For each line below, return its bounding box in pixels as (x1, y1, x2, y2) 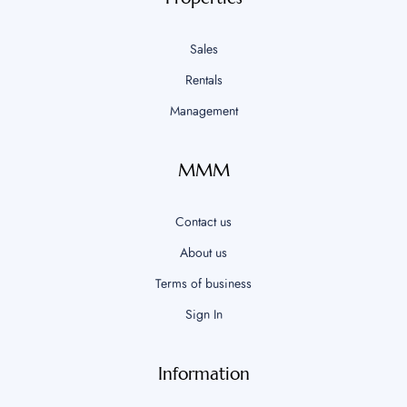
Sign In (184, 308, 223, 322)
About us (180, 246, 227, 260)
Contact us (175, 215, 232, 229)
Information (157, 362, 250, 385)
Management (169, 104, 238, 118)
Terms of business (155, 277, 252, 291)
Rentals (184, 74, 223, 87)
